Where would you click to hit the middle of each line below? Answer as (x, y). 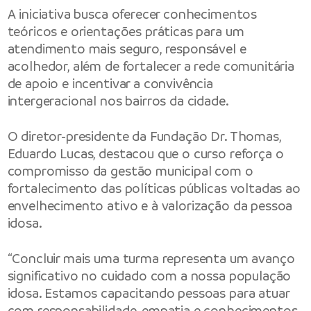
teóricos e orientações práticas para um (126, 31)
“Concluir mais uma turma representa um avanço (151, 259)
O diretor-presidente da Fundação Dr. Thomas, (144, 136)
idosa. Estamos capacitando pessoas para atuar (148, 294)
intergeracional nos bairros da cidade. (118, 101)
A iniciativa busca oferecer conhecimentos (132, 14)
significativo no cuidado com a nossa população (149, 276)
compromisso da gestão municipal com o (130, 171)
